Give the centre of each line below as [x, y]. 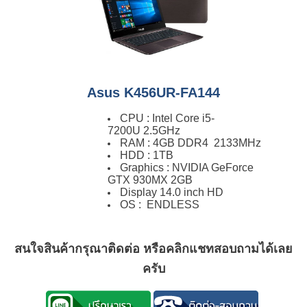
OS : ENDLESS [160, 204]
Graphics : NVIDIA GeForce [187, 167]
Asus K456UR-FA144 [153, 93]
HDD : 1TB [147, 155]
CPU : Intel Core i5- [168, 118]
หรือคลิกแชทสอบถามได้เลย [218, 248]
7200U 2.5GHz [144, 130]
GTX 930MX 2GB [155, 180]
